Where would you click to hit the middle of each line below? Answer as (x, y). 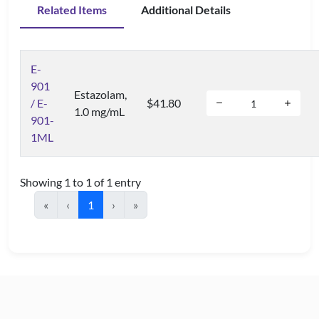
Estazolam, (100, 94)
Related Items (72, 10)
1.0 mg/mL (99, 111)
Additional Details (186, 10)
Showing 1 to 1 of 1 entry (80, 182)
